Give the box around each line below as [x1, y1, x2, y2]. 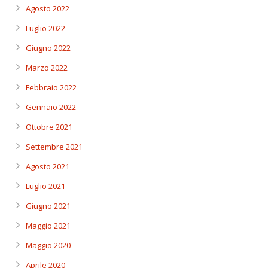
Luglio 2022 [26, 22, 65, 33]
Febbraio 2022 [26, 81, 77, 93]
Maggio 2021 [26, 220, 71, 231]
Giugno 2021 [26, 200, 71, 211]
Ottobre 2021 [26, 121, 72, 132]
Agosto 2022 [26, 2, 69, 14]
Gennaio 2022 [26, 101, 76, 112]
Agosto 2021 [26, 160, 69, 172]
